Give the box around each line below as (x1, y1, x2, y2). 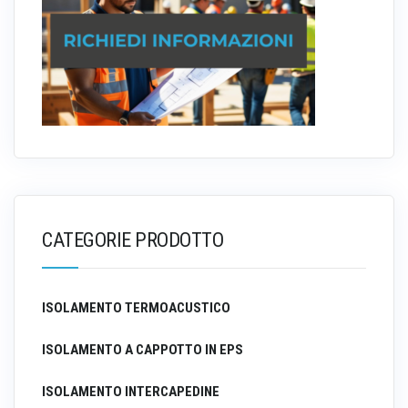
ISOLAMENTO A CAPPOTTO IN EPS (42, 342, 243, 359)
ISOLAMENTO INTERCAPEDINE (42, 383, 219, 401)
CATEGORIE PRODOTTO (42, 229, 223, 252)
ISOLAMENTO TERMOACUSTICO (42, 300, 230, 317)
